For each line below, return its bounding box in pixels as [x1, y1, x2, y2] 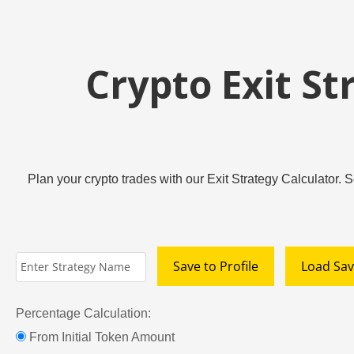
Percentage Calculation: [16, 307, 151, 321]
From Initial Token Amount [29, 330, 175, 345]
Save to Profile [173, 258, 258, 276]
